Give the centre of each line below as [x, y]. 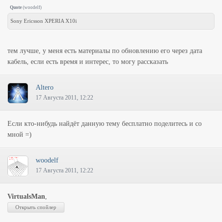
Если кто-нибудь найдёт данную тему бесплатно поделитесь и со [105, 124]
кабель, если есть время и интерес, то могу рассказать [88, 62]
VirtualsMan [26, 196]
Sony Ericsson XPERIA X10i [44, 21]
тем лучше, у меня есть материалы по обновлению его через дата [105, 51]
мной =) [20, 135]
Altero [45, 87]
